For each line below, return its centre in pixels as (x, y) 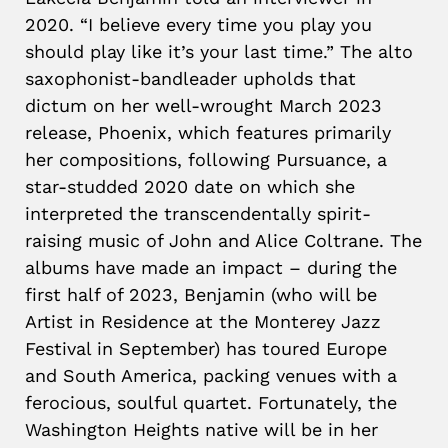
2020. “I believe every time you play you (198, 24)
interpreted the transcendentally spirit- (198, 213)
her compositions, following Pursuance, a (206, 159)
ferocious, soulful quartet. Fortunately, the (211, 402)
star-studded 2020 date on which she (190, 186)
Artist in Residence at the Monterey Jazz (203, 321)
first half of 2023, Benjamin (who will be (201, 294)
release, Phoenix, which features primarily (208, 132)
